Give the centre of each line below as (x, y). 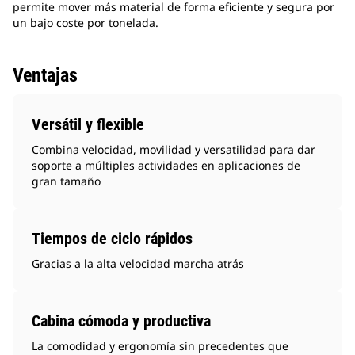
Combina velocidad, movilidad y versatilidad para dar (174, 150)
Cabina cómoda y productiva (121, 321)
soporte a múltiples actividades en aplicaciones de (166, 166)
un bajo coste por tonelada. (86, 23)
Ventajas (45, 76)
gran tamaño (66, 181)
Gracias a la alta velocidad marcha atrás (138, 264)
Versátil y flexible (88, 125)
